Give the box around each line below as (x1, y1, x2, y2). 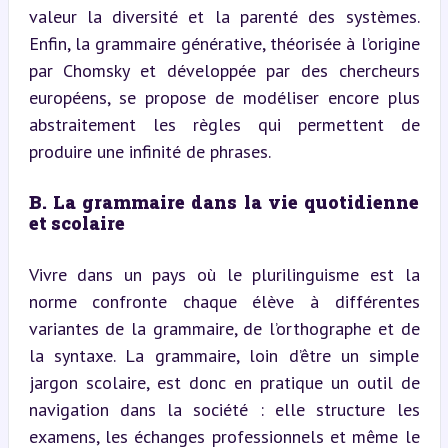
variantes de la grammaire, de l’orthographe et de (28, 316, 420, 340)
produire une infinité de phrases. (28, 139, 271, 163)
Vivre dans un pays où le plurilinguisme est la (28, 262, 420, 286)
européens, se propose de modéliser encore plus (28, 85, 420, 109)
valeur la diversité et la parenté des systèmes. (28, 4, 420, 28)
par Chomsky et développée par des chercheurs (28, 58, 420, 82)
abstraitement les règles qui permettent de (28, 112, 420, 136)
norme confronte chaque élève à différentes (28, 289, 420, 313)
